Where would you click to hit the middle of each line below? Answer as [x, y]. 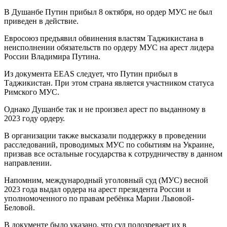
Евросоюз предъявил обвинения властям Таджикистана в [104, 38]
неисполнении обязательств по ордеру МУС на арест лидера [109, 47]
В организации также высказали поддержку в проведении [105, 135]
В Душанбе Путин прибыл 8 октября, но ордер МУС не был [108, 12]
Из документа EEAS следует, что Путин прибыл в [91, 73]
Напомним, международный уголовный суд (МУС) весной [106, 180]
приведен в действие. [41, 21]
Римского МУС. [32, 92]
